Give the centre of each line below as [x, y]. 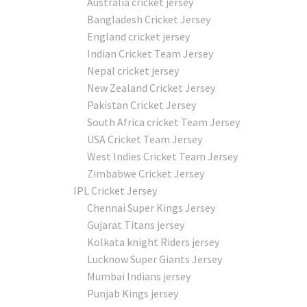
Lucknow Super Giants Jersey [155, 259]
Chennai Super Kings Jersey [151, 207]
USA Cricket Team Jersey [145, 139]
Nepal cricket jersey [133, 70]
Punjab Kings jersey [133, 293]
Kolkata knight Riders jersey [153, 242]
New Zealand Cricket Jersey [151, 87]
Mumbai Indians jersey [139, 276]
